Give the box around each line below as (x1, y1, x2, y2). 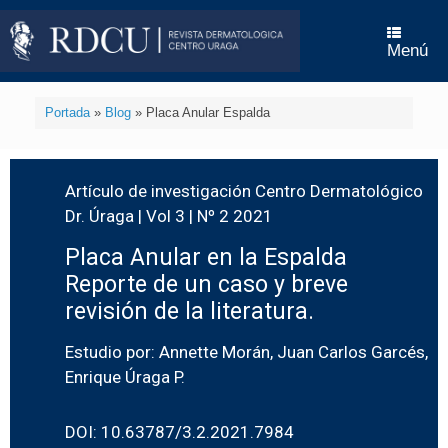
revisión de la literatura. (65, 297, 314, 325)
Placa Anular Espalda (145, 105, 270, 121)
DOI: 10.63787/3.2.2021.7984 (65, 421, 294, 442)
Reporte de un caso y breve (65, 270, 348, 298)
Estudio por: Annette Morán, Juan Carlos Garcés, (65, 341, 428, 362)
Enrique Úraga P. (65, 366, 185, 387)
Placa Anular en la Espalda (65, 243, 347, 271)
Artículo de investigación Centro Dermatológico (65, 180, 423, 201)
